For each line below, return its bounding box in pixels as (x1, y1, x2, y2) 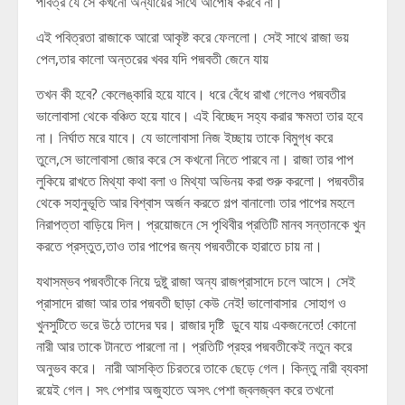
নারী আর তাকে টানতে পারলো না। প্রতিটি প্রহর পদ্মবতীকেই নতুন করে (36, 336, 352, 356)
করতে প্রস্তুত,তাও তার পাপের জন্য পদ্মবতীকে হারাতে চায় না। (36, 236, 326, 256)
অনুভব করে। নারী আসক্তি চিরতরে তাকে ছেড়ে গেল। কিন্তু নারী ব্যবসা (36, 358, 368, 378)
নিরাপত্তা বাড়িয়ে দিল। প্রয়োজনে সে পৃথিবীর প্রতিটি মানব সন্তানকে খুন (36, 214, 365, 234)
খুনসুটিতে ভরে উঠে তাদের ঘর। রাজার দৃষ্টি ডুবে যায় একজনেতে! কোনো (36, 315, 356, 334)
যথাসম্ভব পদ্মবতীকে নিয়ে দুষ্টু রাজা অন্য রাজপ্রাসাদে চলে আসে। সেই (36, 271, 355, 291)
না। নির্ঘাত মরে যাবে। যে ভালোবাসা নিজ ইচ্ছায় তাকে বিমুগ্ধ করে (36, 127, 333, 147)
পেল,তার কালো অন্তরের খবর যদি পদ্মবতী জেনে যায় (36, 49, 272, 69)
